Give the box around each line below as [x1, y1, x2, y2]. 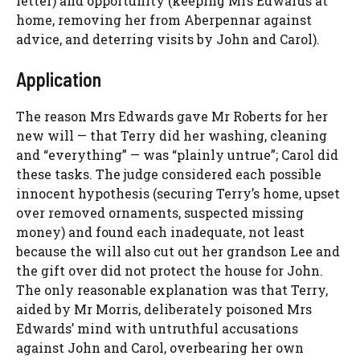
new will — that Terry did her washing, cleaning [16, 127, 327, 145]
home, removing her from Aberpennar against [16, 11, 312, 29]
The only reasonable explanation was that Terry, [16, 281, 328, 299]
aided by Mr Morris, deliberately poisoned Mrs [16, 301, 312, 318]
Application [16, 67, 101, 92]
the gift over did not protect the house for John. [16, 262, 323, 280]
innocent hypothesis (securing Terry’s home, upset [16, 185, 340, 202]
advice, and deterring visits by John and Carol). [16, 31, 320, 48]
